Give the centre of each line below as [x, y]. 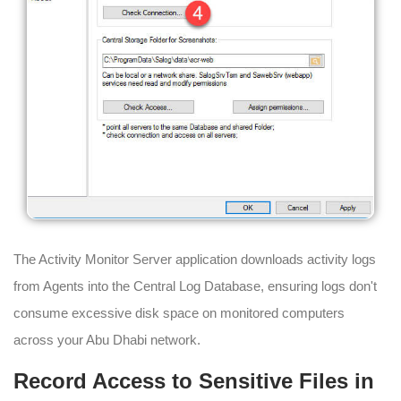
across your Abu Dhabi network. [107, 340]
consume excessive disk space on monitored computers [179, 313]
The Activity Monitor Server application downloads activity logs [195, 260]
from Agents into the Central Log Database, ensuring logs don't [195, 286]
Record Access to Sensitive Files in [194, 381]
